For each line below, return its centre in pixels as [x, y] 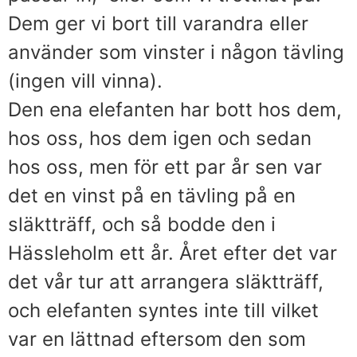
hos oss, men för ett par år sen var [165, 167]
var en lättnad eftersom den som [157, 339]
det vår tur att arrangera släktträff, [166, 281]
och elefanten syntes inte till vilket [163, 310]
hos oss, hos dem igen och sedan [160, 138]
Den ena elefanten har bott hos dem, [175, 109]
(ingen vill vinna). [85, 80]
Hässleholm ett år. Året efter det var [173, 253]
